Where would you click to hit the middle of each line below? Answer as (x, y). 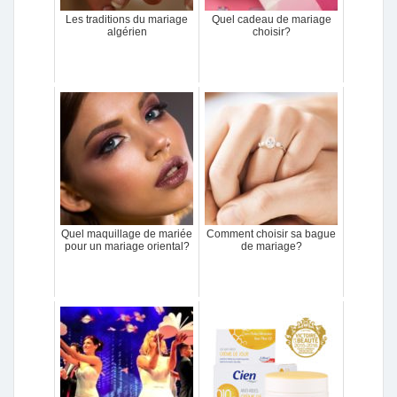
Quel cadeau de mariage (271, 19)
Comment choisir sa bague (271, 234)
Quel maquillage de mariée (127, 234)
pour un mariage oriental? (127, 246)
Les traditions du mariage (127, 19)
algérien (127, 32)
